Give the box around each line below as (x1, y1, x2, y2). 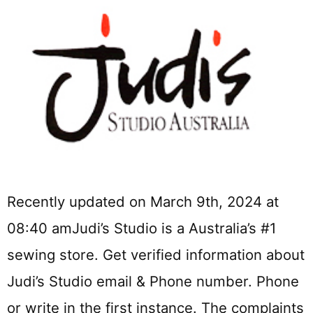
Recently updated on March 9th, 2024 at (7, 193, 279, 211)
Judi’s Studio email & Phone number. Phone (7, 272, 299, 291)
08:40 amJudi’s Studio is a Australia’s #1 (7, 219, 276, 238)
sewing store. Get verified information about (7, 246, 305, 264)
